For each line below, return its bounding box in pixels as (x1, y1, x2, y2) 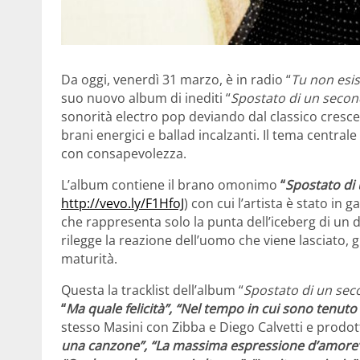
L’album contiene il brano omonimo (61, 176, 280, 194)
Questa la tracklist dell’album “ (61, 281, 243, 300)
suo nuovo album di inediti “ (61, 89, 231, 108)
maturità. (61, 250, 117, 268)
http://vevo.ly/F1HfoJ (61, 194, 184, 213)
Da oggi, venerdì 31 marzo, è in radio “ (61, 71, 291, 89)
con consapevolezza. (61, 145, 186, 163)
